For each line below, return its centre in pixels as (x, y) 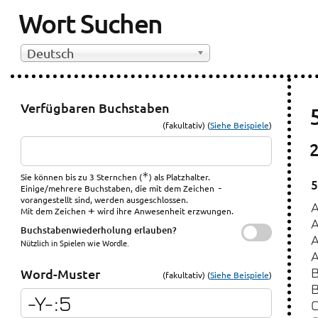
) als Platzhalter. (180, 177)
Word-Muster (61, 273)
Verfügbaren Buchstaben (95, 107)
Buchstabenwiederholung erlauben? (99, 230)
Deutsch (51, 53)
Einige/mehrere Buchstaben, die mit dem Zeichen (119, 188)
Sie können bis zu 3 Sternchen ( (82, 177)
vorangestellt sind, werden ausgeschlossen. (105, 200)
